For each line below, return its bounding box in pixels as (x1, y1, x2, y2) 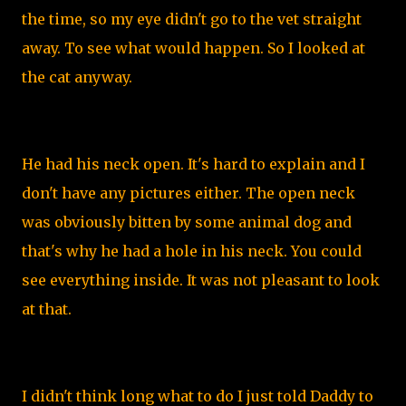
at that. (22, 300, 75, 318)
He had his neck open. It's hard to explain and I (22, 155, 365, 173)
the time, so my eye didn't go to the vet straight (22, 10, 362, 28)
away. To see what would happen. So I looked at (22, 39, 365, 57)
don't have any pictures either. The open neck (22, 184, 355, 202)
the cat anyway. (22, 68, 136, 86)
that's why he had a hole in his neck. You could (22, 242, 362, 260)
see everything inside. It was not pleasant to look (22, 271, 380, 289)
